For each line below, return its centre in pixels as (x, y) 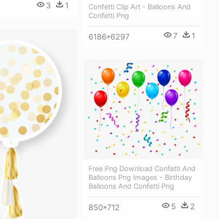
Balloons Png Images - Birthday (140, 177)
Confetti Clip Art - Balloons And (140, 6)
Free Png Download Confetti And (142, 169)
